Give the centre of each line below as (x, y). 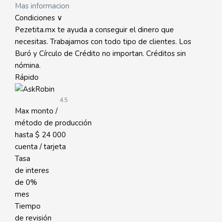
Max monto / (36, 111)
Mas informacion (42, 6)
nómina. (28, 65)
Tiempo (28, 206)
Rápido (27, 77)
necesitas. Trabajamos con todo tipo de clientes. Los (103, 42)
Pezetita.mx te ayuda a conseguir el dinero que (94, 30)
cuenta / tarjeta (40, 147)
